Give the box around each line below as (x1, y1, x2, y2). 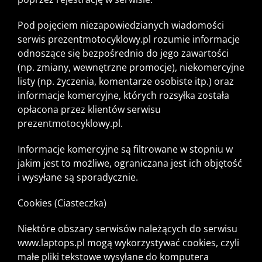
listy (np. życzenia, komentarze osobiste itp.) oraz (18, 75, 234, 88)
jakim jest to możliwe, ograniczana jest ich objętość (18, 157, 242, 170)
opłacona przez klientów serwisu (18, 103, 161, 116)
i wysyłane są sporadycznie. (18, 171, 138, 184)
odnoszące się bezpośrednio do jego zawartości (18, 47, 229, 60)
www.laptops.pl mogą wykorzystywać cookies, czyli (18, 236, 239, 250)
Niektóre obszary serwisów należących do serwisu (18, 222, 237, 236)
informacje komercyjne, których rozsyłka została (18, 89, 229, 102)
